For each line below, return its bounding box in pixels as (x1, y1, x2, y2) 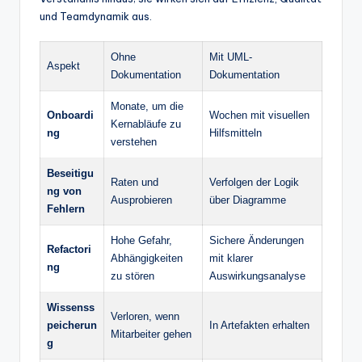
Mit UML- (209, 50, 252, 63)
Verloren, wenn (111, 309, 179, 322)
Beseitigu (47, 166, 94, 179)
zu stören (111, 269, 154, 282)
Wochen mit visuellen (209, 108, 309, 121)
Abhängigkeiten (111, 251, 183, 264)
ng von (47, 184, 82, 197)
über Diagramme (209, 193, 286, 206)
